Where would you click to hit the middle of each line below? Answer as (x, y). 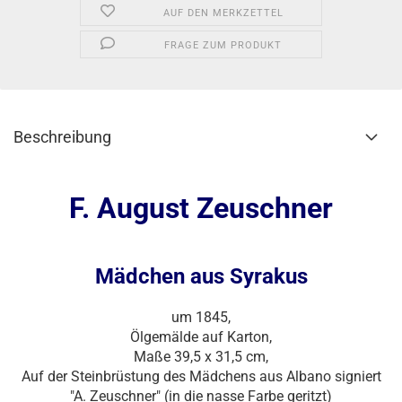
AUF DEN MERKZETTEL (223, 13)
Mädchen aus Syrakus (201, 276)
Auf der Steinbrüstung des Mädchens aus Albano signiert (201, 376)
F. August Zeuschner (201, 208)
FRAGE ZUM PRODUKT (223, 45)
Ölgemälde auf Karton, (201, 337)
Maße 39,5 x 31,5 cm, (201, 357)
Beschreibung (62, 137)
